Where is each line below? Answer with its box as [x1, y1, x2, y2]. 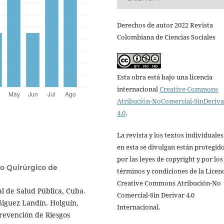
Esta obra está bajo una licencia [117, 72, 212, 81]
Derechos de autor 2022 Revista [117, 20, 213, 29]
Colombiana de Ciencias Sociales [117, 32, 215, 41]
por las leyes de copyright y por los [117, 154, 223, 163]
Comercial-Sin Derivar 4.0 [117, 190, 194, 199]
